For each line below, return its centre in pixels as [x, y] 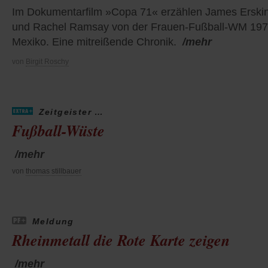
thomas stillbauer [54, 171]
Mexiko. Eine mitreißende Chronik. [94, 42]
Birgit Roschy [47, 61]
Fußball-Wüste [58, 130]
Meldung [53, 221]
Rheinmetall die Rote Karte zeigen [121, 240]
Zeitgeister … [71, 112]
